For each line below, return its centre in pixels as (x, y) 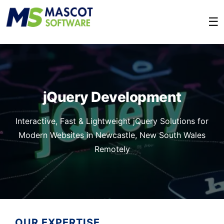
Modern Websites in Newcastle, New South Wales (112, 135)
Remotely (112, 149)
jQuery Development (112, 97)
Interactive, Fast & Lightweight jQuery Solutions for (112, 121)
